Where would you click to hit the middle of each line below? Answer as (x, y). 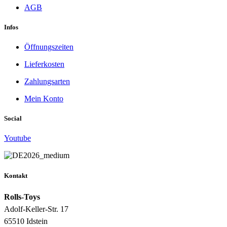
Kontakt (16, 175)
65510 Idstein (26, 221)
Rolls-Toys (22, 197)
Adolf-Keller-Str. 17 (36, 209)
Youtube (17, 138)
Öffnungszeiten (49, 47)
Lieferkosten (44, 64)
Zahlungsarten (47, 82)
